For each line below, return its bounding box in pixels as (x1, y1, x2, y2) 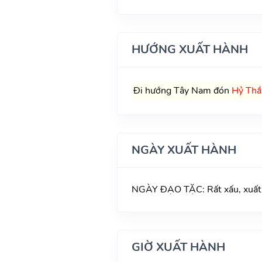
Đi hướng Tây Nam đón (133, 84, 232, 97)
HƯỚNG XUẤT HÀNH (131, 41, 248, 57)
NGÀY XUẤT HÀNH (131, 142, 236, 158)
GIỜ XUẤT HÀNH (131, 239, 225, 255)
